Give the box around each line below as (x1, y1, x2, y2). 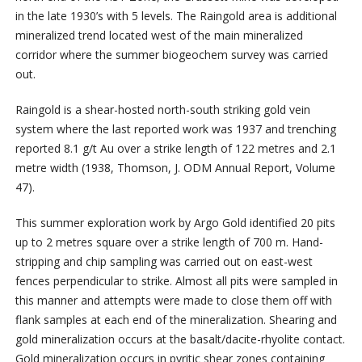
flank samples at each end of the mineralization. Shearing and (15, 312, 337, 328)
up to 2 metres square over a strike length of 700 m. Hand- (15, 234, 323, 250)
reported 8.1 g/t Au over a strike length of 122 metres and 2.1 (15, 141, 336, 157)
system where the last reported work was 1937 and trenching (15, 121, 336, 137)
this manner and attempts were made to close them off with (15, 293, 332, 309)
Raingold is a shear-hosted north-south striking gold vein (15, 102, 310, 118)
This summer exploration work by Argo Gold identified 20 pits (15, 215, 335, 231)
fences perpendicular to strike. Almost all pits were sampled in (15, 273, 338, 289)
